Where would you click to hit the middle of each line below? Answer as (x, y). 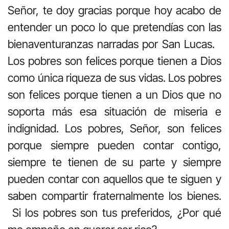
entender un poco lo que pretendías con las (114, 27)
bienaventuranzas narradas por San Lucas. (114, 44)
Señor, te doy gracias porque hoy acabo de (114, 10)
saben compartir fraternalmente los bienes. (114, 196)
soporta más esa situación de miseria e (114, 111)
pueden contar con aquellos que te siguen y (114, 179)
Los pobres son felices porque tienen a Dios (114, 61)
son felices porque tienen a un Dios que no (114, 94)
